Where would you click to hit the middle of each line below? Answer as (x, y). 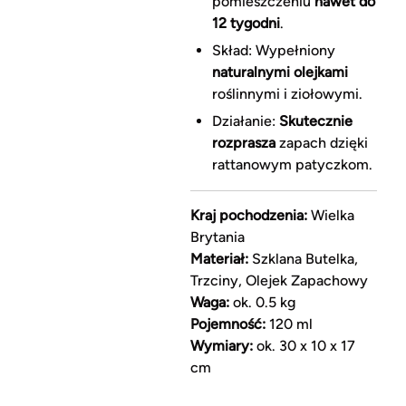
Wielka (330, 216)
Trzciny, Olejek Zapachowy (279, 281)
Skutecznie (315, 121)
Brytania (217, 237)
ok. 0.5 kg (262, 303)
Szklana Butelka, (303, 259)
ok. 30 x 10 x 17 (304, 346)
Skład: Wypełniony (273, 51)
